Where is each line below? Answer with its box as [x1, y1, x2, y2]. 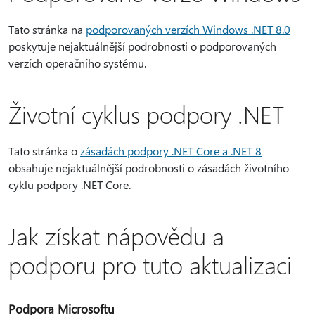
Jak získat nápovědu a [8, 220, 224, 251]
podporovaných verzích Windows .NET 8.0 [86, 22, 290, 37]
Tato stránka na [8, 22, 86, 37]
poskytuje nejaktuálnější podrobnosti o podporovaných [8, 39, 276, 53]
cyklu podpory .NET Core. [8, 177, 131, 192]
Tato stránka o [8, 143, 80, 158]
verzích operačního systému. [8, 56, 146, 70]
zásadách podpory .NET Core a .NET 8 [80, 143, 262, 158]
